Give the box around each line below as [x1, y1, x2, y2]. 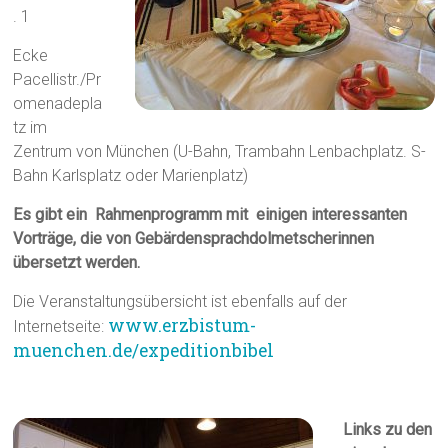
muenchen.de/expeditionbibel [13, 339, 275, 363]
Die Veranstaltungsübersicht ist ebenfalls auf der [13, 292, 348, 312]
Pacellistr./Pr [13, 70, 102, 90]
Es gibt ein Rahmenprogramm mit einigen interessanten [13, 205, 412, 225]
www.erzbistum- [108, 314, 257, 338]
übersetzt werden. [13, 253, 141, 273]
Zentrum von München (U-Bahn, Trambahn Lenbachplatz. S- [13, 142, 427, 162]
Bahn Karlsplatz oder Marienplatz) [13, 166, 249, 186]
